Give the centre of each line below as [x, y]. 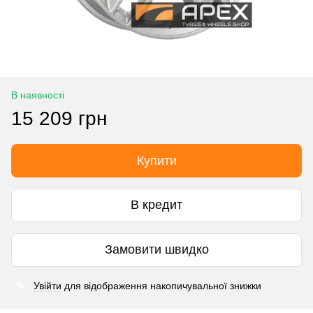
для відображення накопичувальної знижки [161, 285]
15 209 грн [59, 118]
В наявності [38, 95]
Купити [156, 160]
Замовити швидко [156, 250]
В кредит [156, 205]
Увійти [48, 285]
